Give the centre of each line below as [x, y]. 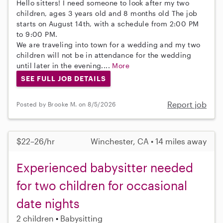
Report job [187, 104]
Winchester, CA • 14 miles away [149, 141]
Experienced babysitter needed [105, 167]
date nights [48, 203]
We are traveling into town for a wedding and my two [109, 44]
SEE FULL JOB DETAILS [63, 78]
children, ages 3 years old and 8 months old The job [107, 13]
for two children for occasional [102, 185]
